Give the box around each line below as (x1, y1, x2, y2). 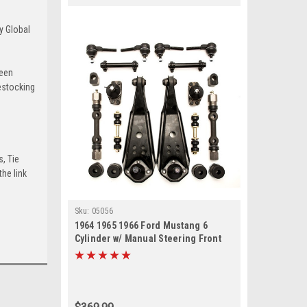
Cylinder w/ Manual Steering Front (74, 233, 221, 244)
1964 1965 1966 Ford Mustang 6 (74, 220, 208, 231)
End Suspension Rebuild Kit (74, 246, 194, 257)
